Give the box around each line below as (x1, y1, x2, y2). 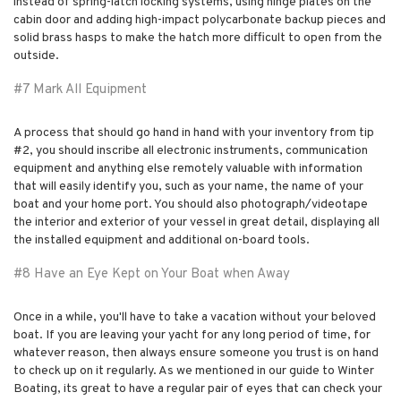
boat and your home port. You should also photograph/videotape (13, 196, 368, 212)
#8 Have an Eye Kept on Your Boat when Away (13, 265, 290, 283)
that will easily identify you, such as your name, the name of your (13, 178, 363, 194)
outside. (13, 47, 59, 64)
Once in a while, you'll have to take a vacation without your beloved (13, 309, 376, 325)
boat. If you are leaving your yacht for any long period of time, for (13, 327, 371, 343)
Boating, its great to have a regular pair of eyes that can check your (13, 380, 382, 397)
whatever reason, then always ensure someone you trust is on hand (13, 345, 379, 361)
